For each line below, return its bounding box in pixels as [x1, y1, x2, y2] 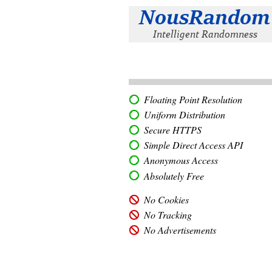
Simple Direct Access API [144, 138, 243, 151]
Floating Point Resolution [144, 93, 242, 106]
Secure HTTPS [144, 123, 202, 136]
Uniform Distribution [144, 108, 225, 121]
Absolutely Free [144, 169, 204, 182]
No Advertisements [144, 223, 216, 236]
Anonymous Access [144, 154, 218, 166]
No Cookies [144, 193, 189, 206]
